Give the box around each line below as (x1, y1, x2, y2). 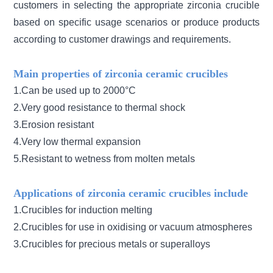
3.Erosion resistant (13, 119, 94, 130)
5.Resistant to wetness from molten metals (13, 153, 196, 164)
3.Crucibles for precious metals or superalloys (13, 238, 211, 249)
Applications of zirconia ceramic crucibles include (13, 186, 249, 199)
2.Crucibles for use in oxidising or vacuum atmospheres (13, 221, 253, 232)
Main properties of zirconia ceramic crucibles (13, 67, 229, 80)
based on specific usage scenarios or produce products (13, 16, 260, 27)
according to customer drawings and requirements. (13, 34, 234, 44)
